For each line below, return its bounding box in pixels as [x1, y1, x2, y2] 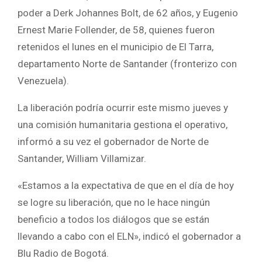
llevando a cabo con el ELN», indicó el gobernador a [18, 230, 241, 242]
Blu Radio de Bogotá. [18, 247, 109, 259]
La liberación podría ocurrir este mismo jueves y [18, 101, 228, 113]
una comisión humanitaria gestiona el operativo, [18, 118, 227, 130]
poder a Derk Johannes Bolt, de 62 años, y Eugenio [18, 6, 238, 19]
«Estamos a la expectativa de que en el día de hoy [18, 179, 234, 191]
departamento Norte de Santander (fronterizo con [18, 57, 237, 70]
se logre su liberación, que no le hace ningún [18, 196, 210, 208]
